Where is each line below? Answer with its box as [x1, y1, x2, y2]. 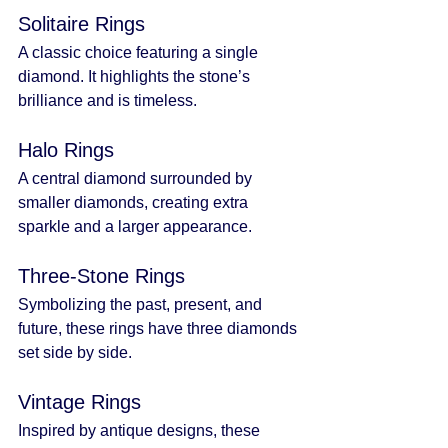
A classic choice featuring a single [18, 43, 262, 61]
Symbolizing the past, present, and [18, 295, 266, 313]
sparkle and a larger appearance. [18, 217, 252, 235]
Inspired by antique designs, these [18, 421, 264, 439]
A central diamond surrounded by [18, 169, 256, 187]
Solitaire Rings [18, 12, 145, 35]
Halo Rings [18, 138, 114, 161]
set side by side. [18, 343, 132, 361]
